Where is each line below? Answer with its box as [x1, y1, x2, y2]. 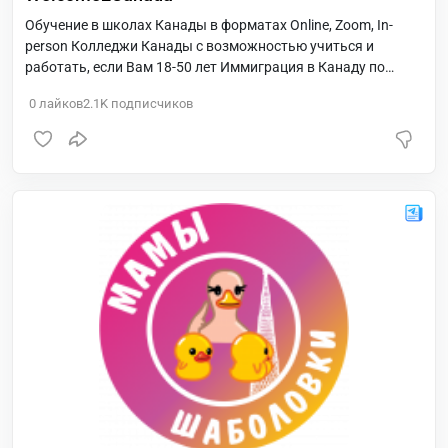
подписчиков [108, 96, 193, 111]
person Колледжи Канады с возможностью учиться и [25, 38, 374, 54]
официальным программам [25, 80, 207, 96]
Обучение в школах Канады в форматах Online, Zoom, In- [25, 17, 393, 33]
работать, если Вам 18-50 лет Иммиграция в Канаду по [25, 59, 385, 75]
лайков [36, 96, 83, 111]
